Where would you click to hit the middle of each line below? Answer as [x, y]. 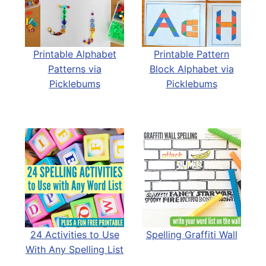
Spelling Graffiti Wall [191, 234]
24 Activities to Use [75, 234]
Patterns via [75, 69]
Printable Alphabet [75, 54]
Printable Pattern [191, 54]
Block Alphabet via [191, 69]
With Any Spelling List [75, 249]
